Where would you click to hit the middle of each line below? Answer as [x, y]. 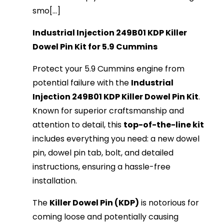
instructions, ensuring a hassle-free [102, 167]
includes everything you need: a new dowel [116, 139]
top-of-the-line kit [164, 125]
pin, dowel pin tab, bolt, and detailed [103, 153]
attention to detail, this [78, 125]
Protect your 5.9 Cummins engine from [109, 69]
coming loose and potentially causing [106, 217]
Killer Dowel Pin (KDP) [94, 203]
